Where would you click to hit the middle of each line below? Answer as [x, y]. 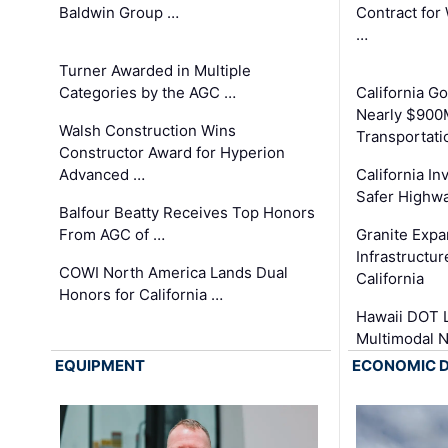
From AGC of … [112, 234]
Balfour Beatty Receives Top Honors [187, 212]
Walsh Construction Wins [148, 130]
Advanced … [102, 174]
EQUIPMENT [100, 365]
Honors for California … [141, 294]
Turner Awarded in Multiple [155, 70]
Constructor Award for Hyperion [172, 152]
